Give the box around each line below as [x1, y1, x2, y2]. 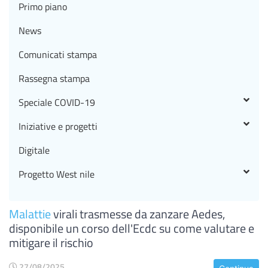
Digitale [19, 143, 50, 157]
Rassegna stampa [19, 71, 90, 86]
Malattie [9, 205, 51, 223]
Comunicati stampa [19, 47, 97, 62]
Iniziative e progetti [19, 119, 98, 133]
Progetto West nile [19, 167, 95, 181]
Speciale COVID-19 [19, 95, 95, 109]
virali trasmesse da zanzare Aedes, [51, 205, 225, 223]
